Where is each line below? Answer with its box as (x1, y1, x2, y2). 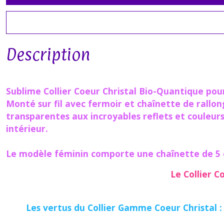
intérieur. (6, 122, 48, 134)
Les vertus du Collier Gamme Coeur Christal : (26, 201, 222, 213)
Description (6, 44, 90, 64)
